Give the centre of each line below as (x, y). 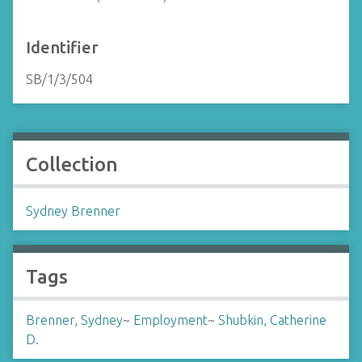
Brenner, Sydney (74, 320)
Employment (170, 320)
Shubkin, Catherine (272, 320)
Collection (72, 164)
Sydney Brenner (73, 211)
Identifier (62, 47)
